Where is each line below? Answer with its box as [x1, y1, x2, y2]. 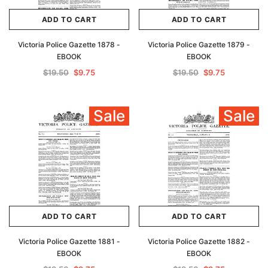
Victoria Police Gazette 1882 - [148, 237, 250, 246]
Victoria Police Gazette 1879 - [148, 40, 250, 49]
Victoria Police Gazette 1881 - [18, 237, 120, 246]
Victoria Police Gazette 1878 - [18, 40, 120, 49]
